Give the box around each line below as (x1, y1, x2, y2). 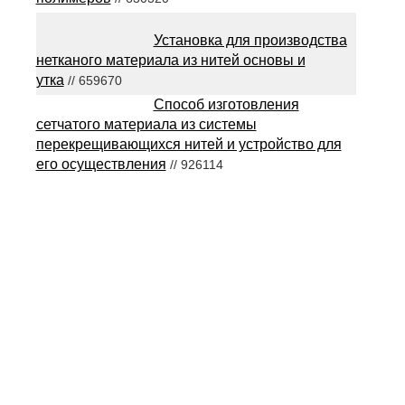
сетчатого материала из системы (35, 117, 257, 133)
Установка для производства (153, 33, 347, 49)
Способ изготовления (153, 97, 299, 113)
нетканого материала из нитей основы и (35, 52, 306, 69)
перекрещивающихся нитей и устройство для (35, 137, 342, 153)
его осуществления (35, 156, 166, 173)
